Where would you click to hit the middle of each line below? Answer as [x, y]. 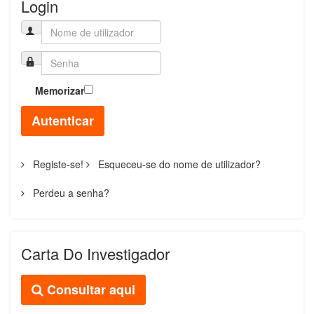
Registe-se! [57, 164]
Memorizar [60, 90]
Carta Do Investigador [95, 253]
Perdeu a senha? [70, 192]
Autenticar [63, 120]
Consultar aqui [89, 289]
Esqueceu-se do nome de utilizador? [178, 164]
